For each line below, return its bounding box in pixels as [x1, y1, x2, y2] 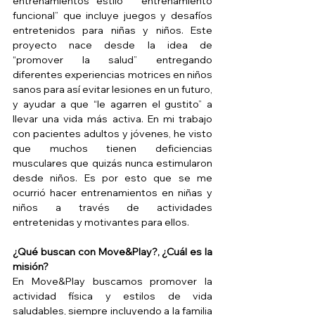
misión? [13, 260, 49, 274]
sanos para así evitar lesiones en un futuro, [13, 83, 212, 96]
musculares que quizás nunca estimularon [13, 157, 212, 170]
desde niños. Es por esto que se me [13, 172, 212, 185]
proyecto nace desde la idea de [13, 39, 212, 52]
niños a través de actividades [13, 201, 212, 214]
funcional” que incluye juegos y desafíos [13, 9, 212, 22]
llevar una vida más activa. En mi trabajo [13, 112, 212, 126]
